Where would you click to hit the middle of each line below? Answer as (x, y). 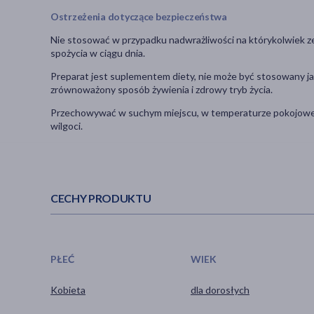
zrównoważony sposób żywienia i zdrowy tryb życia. (162, 90)
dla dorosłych (220, 289)
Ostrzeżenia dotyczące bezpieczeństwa (139, 17)
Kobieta (68, 289)
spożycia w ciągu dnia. (98, 53)
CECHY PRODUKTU (101, 198)
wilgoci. (67, 126)
